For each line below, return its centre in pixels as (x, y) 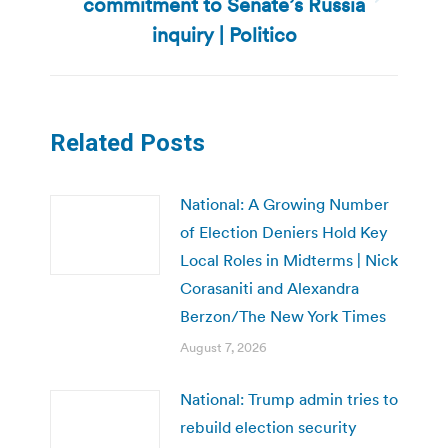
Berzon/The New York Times (283, 315)
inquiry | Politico (224, 34)
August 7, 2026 (223, 347)
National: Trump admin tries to (289, 398)
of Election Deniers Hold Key (284, 231)
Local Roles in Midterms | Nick (289, 259)
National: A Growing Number (284, 203)
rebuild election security (268, 426)
